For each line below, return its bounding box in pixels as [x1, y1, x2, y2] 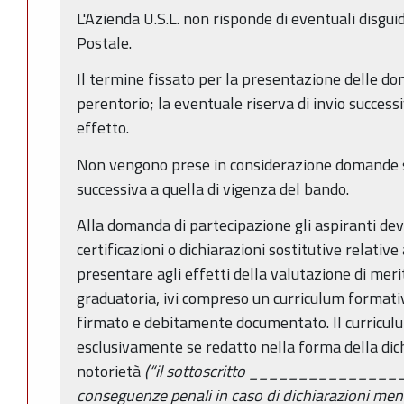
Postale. [77, 30, 132, 55]
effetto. [77, 115, 129, 141]
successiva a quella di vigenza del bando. [77, 176, 349, 201]
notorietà [77, 359, 144, 384]
